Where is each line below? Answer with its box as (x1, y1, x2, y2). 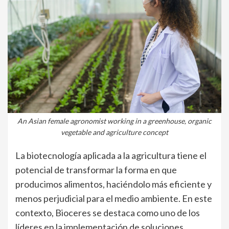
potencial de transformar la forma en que (15, 164, 177, 176)
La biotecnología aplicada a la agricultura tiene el (15, 150, 207, 162)
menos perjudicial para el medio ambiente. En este (15, 193, 212, 204)
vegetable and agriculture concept (61, 128, 168, 137)
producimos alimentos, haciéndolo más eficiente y (15, 178, 212, 190)
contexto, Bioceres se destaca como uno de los (15, 207, 200, 219)
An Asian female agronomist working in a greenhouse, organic (17, 117, 212, 126)
